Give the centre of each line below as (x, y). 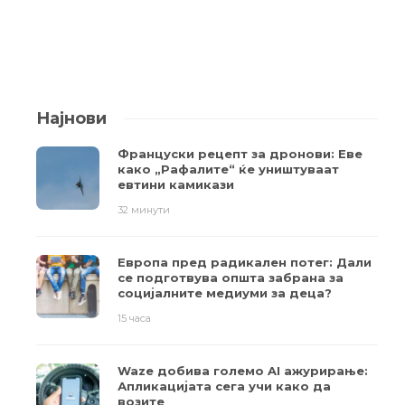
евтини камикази (176, 185)
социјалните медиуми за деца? (225, 293)
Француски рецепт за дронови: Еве (240, 154)
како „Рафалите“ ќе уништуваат (228, 170)
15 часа (134, 319)
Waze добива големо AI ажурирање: (243, 371)
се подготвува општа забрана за (231, 278)
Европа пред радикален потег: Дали (245, 263)
